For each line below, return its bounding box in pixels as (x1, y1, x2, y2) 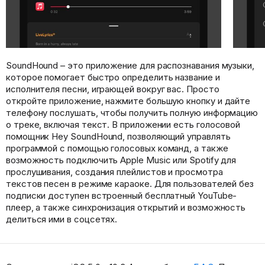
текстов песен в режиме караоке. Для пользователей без (6, 178, 254, 190)
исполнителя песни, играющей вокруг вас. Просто (6, 83, 219, 95)
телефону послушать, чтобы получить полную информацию (6, 107, 258, 119)
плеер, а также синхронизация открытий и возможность (6, 202, 246, 214)
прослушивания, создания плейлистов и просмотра (6, 166, 223, 178)
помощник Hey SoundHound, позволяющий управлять (6, 131, 231, 143)
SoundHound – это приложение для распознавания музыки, (6, 60, 255, 72)
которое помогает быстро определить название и (6, 72, 220, 83)
